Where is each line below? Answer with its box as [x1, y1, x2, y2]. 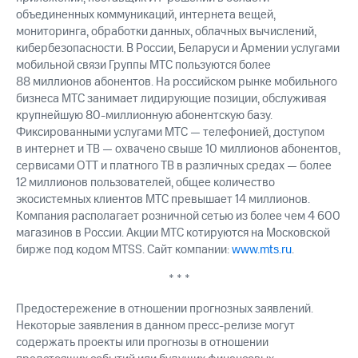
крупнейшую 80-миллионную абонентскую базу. [16, 107, 272, 125]
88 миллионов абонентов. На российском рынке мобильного [16, 74, 337, 91]
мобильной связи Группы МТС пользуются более [16, 57, 271, 74]
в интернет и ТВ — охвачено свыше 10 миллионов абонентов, [16, 141, 340, 158]
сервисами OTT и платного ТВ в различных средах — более [16, 157, 332, 175]
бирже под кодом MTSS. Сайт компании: [16, 241, 232, 259]
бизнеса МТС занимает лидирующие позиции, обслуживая [16, 90, 326, 108]
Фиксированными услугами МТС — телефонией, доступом [16, 124, 324, 141]
